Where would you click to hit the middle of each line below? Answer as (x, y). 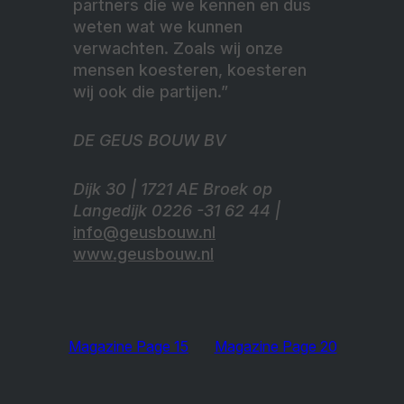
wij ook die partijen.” (151, 92)
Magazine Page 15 (129, 347)
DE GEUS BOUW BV (150, 141)
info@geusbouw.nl (144, 233)
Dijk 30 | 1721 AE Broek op (173, 189)
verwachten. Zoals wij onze (178, 49)
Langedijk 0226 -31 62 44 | (177, 211)
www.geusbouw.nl (143, 254)
